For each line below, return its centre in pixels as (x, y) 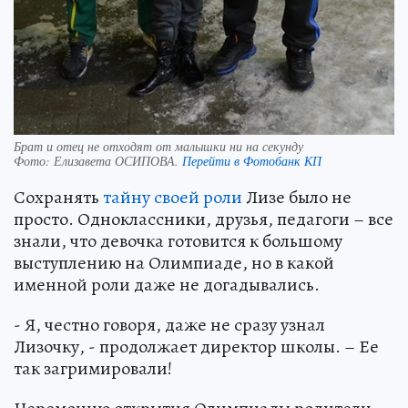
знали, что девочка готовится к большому (178, 241)
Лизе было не (297, 198)
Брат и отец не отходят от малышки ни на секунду (158, 147)
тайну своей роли (173, 198)
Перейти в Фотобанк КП (252, 161)
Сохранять (58, 198)
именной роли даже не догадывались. (167, 285)
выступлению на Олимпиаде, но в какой (174, 263)
